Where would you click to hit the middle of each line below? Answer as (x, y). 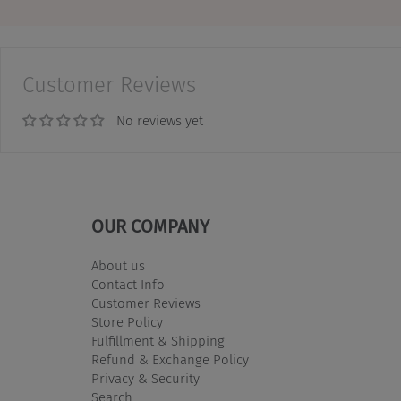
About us (118, 266)
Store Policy (127, 322)
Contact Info (128, 285)
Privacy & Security (145, 379)
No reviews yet (160, 121)
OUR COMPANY (150, 226)
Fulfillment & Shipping (158, 341)
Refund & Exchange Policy (170, 360)
